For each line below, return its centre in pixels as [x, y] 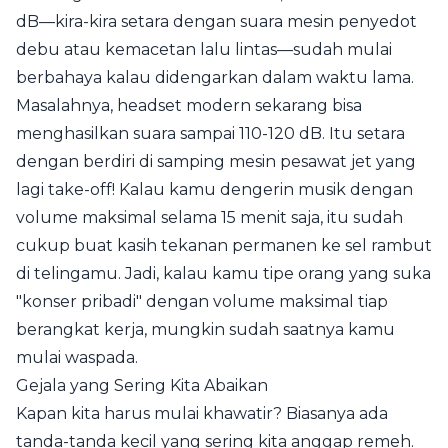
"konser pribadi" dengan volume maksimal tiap [202, 301]
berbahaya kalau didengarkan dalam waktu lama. [215, 77]
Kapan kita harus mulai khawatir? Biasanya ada [202, 413]
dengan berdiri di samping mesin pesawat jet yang [216, 161]
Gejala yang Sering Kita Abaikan [142, 385]
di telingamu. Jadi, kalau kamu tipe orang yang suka [223, 273]
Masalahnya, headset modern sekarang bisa [189, 105]
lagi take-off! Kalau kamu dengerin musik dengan [214, 189]
